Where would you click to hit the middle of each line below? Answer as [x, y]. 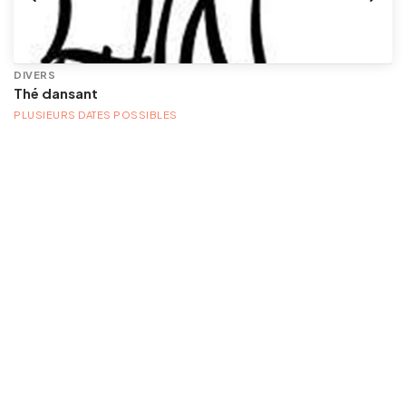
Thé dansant [56, 92]
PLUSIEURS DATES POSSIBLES [96, 114]
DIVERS [34, 74]
